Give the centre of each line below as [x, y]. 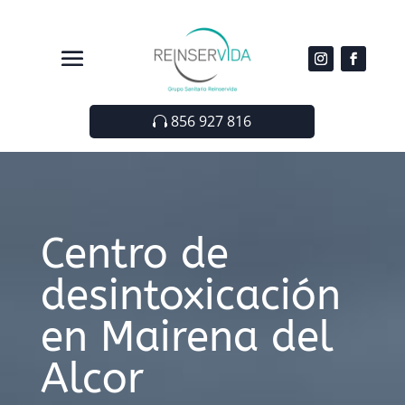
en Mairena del [187, 337]
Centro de [134, 254]
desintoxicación [190, 295]
